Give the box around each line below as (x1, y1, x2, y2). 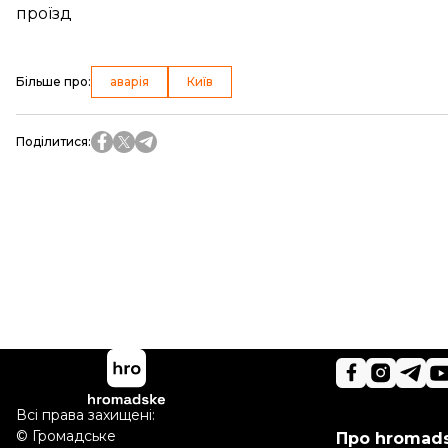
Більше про (16, 74, 88, 89)
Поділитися (16, 134, 88, 149)
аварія (110, 74, 149, 89)
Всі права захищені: (16, 406, 155, 425)
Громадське (32, 427, 116, 446)
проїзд (16, 4, 72, 23)
